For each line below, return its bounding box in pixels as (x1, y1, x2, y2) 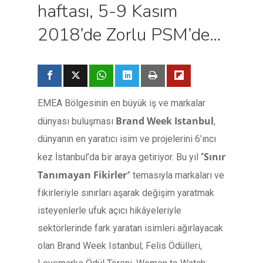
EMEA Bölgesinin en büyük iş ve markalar (38, 97, 205, 109)
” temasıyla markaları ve (127, 170, 224, 181)
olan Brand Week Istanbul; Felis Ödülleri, (38, 240, 202, 251)
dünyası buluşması (38, 116, 116, 127)
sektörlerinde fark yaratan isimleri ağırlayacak (38, 222, 223, 234)
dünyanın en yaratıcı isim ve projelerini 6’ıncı (38, 133, 216, 144)
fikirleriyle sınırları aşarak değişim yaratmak (38, 187, 214, 198)
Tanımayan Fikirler (38, 168, 127, 181)
